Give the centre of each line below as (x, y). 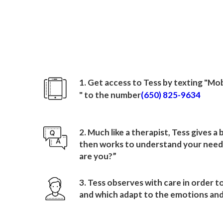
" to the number (110, 95)
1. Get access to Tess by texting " (143, 82)
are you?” (98, 156)
